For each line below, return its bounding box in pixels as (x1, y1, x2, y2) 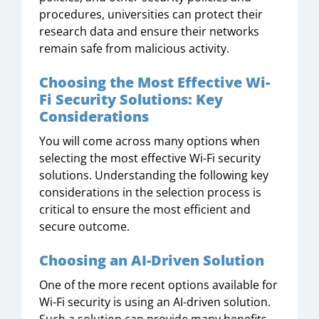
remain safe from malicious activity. (39, 41, 229, 56)
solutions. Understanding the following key (39, 167, 268, 183)
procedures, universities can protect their (39, 6, 263, 22)
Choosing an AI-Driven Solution (39, 251, 264, 270)
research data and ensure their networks (39, 23, 259, 39)
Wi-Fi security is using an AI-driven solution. (39, 294, 271, 310)
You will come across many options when (39, 133, 260, 149)
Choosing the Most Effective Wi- (39, 73, 270, 92)
